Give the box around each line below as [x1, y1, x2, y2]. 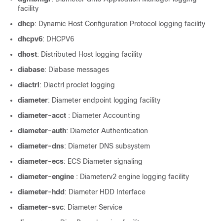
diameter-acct [18, 111, 68, 119]
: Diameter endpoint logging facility [48, 96, 160, 104]
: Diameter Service [64, 203, 122, 211]
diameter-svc [18, 203, 64, 211]
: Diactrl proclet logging [39, 81, 115, 89]
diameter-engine [18, 173, 76, 181]
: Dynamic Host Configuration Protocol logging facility [35, 20, 205, 28]
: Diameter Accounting [68, 111, 140, 119]
